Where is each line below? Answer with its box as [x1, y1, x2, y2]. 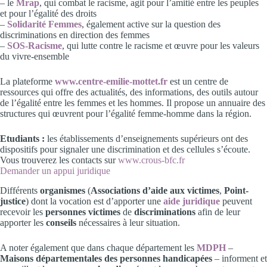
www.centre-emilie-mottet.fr [55, 76, 167, 86]
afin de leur [198, 206, 240, 217]
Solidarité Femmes [7, 18, 82, 29]
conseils [46, 217, 76, 228]
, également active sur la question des [82, 18, 221, 29]
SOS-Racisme [7, 40, 62, 51]
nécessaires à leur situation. [76, 217, 180, 228]
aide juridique [163, 195, 220, 206]
